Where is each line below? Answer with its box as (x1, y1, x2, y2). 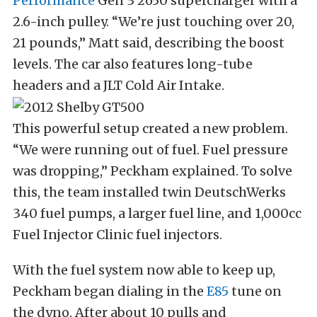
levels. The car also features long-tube (13, 56, 253, 73)
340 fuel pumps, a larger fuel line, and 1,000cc (13, 205, 301, 222)
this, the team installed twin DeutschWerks (13, 184, 286, 201)
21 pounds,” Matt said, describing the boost (13, 35, 284, 52)
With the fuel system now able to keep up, (13, 262, 275, 279)
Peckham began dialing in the (13, 283, 207, 300)
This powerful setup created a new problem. (13, 120, 288, 137)
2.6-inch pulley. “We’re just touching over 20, (13, 13, 294, 30)
